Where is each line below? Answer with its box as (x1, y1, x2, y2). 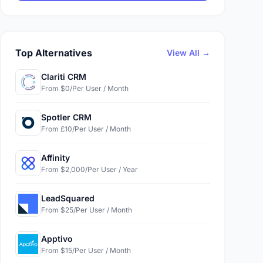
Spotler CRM (41, 112, 92, 122)
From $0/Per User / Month (41, 84, 129, 93)
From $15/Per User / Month (41, 246, 131, 255)
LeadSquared (41, 193, 95, 203)
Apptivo (41, 234, 73, 244)
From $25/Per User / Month (41, 205, 132, 214)
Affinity (41, 153, 70, 163)
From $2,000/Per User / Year (41, 165, 138, 174)
